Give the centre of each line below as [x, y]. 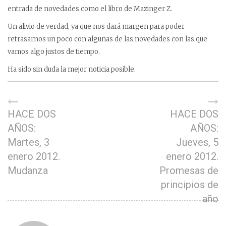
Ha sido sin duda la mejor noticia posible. [72, 69]
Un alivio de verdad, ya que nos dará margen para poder [96, 26]
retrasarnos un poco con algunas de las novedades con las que [107, 39]
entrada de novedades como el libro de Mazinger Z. [90, 9]
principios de [190, 185]
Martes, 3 [29, 142]
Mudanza [28, 171]
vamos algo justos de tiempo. [54, 52]
